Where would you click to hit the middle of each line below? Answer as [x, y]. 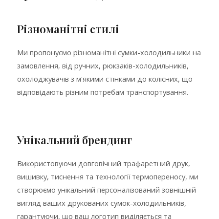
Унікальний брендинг [75, 140]
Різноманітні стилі [68, 29]
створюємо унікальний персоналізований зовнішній [107, 190]
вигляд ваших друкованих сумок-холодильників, [102, 203]
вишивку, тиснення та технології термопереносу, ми [108, 177]
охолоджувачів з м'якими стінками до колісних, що [105, 79]
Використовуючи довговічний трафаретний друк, [104, 164]
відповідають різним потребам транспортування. [103, 92]
